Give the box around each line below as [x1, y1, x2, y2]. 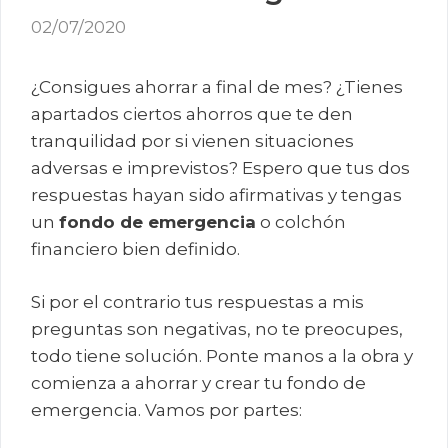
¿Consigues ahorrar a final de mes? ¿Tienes [31, 77, 403, 98]
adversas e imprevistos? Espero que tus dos [31, 158, 410, 179]
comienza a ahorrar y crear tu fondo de [31, 372, 366, 393]
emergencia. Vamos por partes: [31, 399, 302, 420]
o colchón [256, 212, 346, 233]
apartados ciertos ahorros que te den [31, 104, 353, 125]
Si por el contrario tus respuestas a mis [31, 291, 364, 312]
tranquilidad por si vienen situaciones [31, 131, 354, 152]
